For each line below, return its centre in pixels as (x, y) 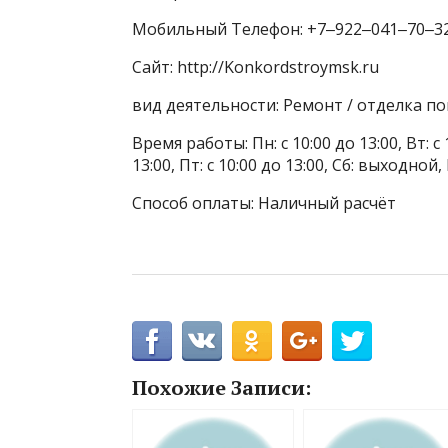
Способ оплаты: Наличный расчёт (264, 203)
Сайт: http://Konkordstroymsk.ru (255, 67)
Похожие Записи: (221, 388)
